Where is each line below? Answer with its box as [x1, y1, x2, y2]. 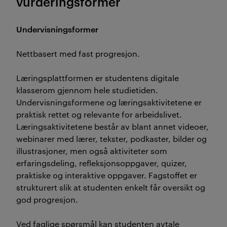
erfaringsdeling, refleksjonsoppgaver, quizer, [16, 158, 187, 168]
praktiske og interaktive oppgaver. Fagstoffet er [16, 170, 197, 180]
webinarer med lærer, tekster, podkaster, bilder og [16, 133, 207, 144]
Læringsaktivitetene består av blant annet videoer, [16, 121, 209, 132]
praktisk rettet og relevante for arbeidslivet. [16, 109, 182, 120]
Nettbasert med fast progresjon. [16, 48, 140, 59]
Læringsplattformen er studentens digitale [16, 72, 179, 83]
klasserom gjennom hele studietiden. [16, 85, 158, 95]
